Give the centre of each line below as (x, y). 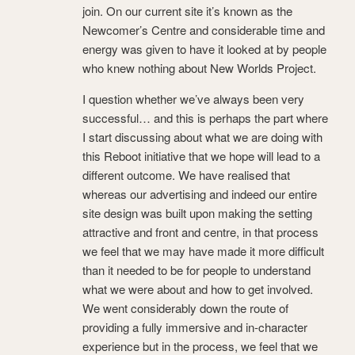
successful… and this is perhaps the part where (205, 118)
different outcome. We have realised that (186, 175)
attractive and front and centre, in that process (200, 232)
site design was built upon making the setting (197, 213)
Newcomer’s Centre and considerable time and (204, 30)
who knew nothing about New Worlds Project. (199, 68)
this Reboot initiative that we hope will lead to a (201, 156)
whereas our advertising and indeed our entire (200, 194)
